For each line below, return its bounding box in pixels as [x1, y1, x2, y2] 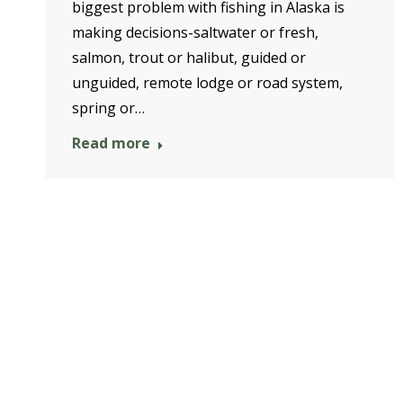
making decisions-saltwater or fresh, [72, 22, 318, 42]
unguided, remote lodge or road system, [72, 72, 343, 93]
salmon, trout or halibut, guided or [72, 47, 306, 67]
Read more [72, 132, 150, 153]
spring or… [72, 97, 145, 118]
